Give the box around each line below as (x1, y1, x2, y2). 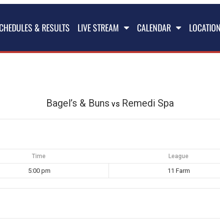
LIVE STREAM (78, 21, 119, 34)
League (168, 152, 189, 160)
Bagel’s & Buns (46, 97, 110, 109)
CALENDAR (137, 21, 171, 34)
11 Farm (167, 166, 190, 174)
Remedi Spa (122, 97, 174, 109)
